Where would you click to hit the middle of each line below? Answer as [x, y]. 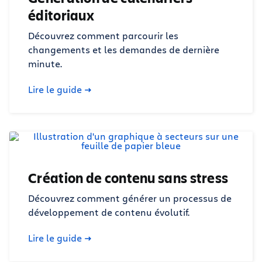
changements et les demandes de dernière [124, 49]
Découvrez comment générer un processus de [130, 198]
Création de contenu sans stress [128, 178]
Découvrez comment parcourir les [103, 35]
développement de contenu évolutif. [109, 212]
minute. [45, 63]
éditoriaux [61, 15]
